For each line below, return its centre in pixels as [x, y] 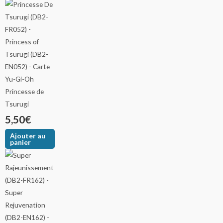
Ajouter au [28, 136]
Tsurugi [17, 104]
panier [21, 142]
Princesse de [24, 92]
